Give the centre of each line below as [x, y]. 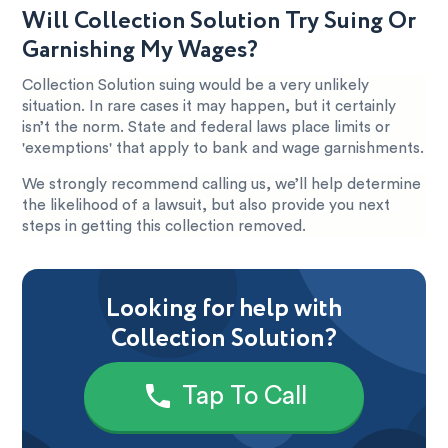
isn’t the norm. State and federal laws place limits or [206, 127]
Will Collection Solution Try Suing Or [219, 21]
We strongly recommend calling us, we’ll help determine [222, 185]
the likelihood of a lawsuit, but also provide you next [206, 206]
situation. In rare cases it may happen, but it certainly [209, 106]
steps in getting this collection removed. [164, 227]
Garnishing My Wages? [140, 50]
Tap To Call [244, 396]
